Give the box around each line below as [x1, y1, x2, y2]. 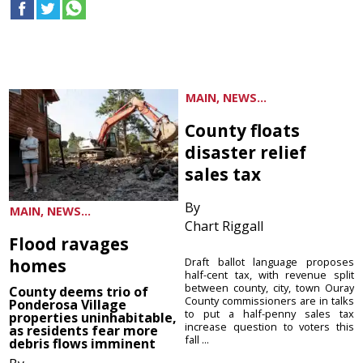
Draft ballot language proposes [185, 254, 354, 270]
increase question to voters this [185, 319, 354, 335]
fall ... [185, 332, 210, 348]
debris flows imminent [9, 335, 156, 353]
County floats [185, 119, 301, 143]
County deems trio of [9, 283, 149, 301]
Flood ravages [9, 233, 130, 256]
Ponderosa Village [9, 296, 127, 314]
